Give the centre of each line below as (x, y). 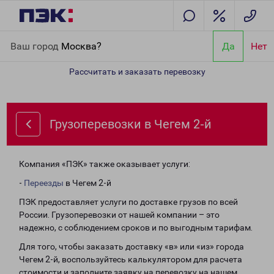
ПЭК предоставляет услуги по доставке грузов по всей (128, 202)
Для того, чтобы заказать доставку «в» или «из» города (131, 246)
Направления (74, 38)
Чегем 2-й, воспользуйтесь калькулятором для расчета (131, 259)
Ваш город (36, 46)
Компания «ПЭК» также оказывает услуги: (105, 164)
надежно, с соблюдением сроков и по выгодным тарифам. (136, 228)
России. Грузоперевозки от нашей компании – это (119, 215)
